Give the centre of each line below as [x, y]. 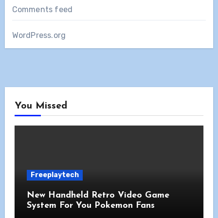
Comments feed [42, 9]
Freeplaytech [54, 175]
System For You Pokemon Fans [91, 205]
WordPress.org [39, 35]
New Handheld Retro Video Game [98, 195]
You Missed [41, 106]
